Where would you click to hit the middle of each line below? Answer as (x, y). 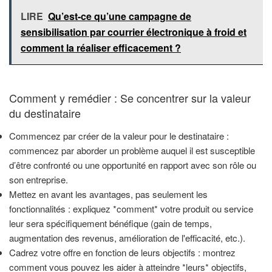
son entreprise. (39, 180)
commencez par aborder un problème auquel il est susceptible (132, 151)
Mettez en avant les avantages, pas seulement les (108, 194)
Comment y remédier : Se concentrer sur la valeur (130, 97)
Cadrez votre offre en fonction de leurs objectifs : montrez (122, 253)
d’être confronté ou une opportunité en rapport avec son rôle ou (133, 165)
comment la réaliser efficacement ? (101, 47)
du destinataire (45, 113)
